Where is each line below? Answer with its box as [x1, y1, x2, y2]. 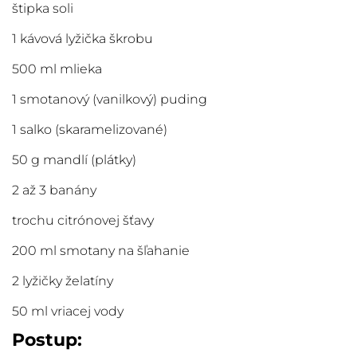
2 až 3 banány [12, 182, 96, 198]
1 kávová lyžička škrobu [12, 31, 153, 47]
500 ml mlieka [12, 61, 102, 77]
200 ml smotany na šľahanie [12, 243, 190, 259]
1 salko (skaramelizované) [12, 122, 167, 138]
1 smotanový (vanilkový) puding [12, 92, 207, 108]
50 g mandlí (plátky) [12, 152, 136, 168]
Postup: [12, 329, 82, 351]
